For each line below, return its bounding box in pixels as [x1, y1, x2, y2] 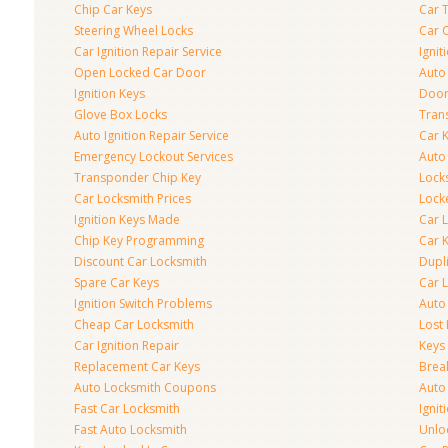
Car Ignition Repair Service [74, 43, 222, 60]
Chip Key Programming [74, 232, 204, 249]
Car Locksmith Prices [74, 190, 191, 207]
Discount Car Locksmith [74, 253, 207, 270]
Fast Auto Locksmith [74, 421, 187, 438]
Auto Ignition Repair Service [74, 127, 229, 144]
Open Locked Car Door [74, 64, 206, 81]
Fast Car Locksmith [74, 400, 180, 417]
